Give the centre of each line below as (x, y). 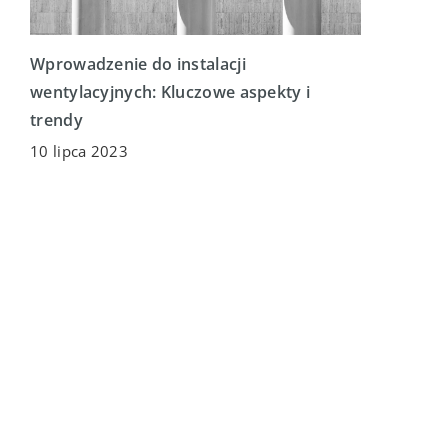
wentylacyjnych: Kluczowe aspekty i (170, 92)
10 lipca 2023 (79, 151)
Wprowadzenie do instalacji (138, 64)
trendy (56, 120)
